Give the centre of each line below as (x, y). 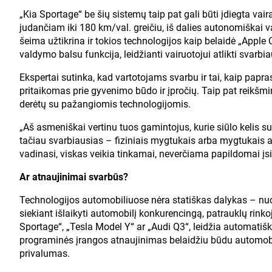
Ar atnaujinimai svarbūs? (74, 177)
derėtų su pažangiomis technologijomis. (105, 104)
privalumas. (45, 253)
